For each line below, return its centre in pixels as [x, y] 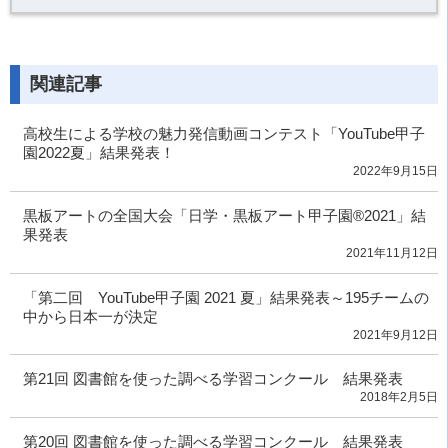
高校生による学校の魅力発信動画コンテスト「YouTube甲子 [223, 133]
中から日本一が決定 [90, 316]
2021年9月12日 [395, 334]
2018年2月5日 [399, 397]
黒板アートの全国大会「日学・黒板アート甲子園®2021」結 [224, 215]
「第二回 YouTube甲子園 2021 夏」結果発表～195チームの [225, 297]
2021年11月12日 [392, 252]
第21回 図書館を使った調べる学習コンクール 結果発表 [212, 379]
